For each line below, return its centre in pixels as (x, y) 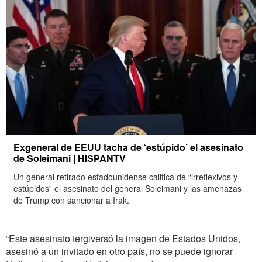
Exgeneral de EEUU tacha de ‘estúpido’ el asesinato (128, 147)
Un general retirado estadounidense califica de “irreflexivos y (125, 177)
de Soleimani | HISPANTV (70, 158)
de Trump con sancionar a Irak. (71, 200)
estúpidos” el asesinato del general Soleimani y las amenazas (127, 189)
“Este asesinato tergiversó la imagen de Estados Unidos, (123, 239)
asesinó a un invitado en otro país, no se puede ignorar (119, 251)
